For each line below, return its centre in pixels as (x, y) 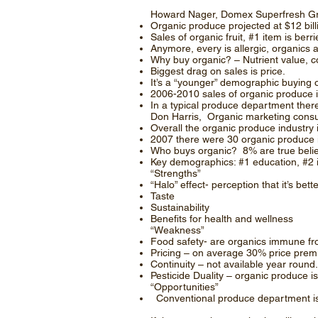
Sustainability (180, 207)
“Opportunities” (185, 287)
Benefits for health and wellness (222, 219)
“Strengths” (177, 173)
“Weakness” (177, 230)
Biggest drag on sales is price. (218, 71)
